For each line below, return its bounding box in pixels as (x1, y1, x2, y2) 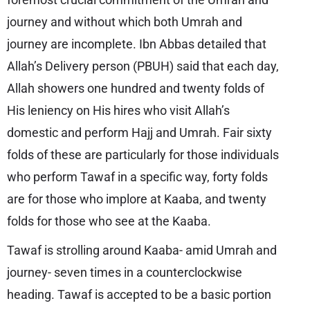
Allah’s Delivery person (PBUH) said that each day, (7, 59, 279, 73)
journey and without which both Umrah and (7, 15, 242, 29)
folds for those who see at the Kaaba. (7, 214, 211, 228)
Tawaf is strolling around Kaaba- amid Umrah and (7, 243, 277, 257)
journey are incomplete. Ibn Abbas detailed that (7, 37, 266, 51)
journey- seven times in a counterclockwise (7, 265, 242, 280)
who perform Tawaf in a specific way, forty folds (7, 170, 268, 184)
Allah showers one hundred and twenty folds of (7, 81, 264, 95)
